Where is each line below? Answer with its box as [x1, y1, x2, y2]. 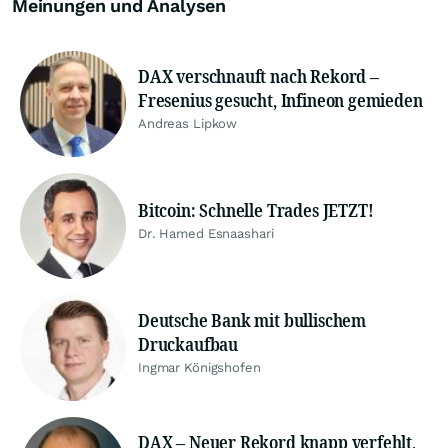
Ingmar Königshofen [138, 360, 261, 376]
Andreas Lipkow [138, 116, 238, 132]
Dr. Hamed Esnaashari [138, 226, 274, 242]
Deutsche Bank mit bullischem [138, 308, 366, 333]
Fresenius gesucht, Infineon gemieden [138, 88, 423, 113]
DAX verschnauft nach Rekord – [138, 64, 379, 89]
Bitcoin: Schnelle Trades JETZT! [138, 198, 374, 223]
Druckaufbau [138, 332, 239, 357]
